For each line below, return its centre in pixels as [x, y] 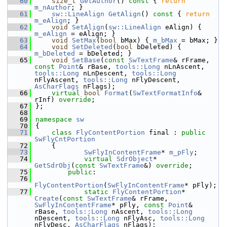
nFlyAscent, [59, 80]
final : [163, 133]
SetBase [86, 60]
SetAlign [88, 27]
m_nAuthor [53, 7]
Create [47, 198]
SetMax [84, 40]
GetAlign [125, 14]
